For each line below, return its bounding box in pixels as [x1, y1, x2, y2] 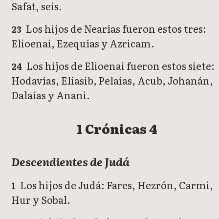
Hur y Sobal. [11, 192, 70, 207]
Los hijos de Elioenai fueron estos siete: [24, 58, 215, 73]
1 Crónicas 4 [76, 118, 157, 138]
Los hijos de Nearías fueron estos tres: [24, 21, 207, 36]
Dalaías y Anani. [11, 88, 90, 103]
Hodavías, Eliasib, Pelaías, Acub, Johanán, [11, 73, 213, 88]
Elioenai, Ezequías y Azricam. [11, 36, 154, 51]
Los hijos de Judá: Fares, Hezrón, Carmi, [18, 177, 214, 192]
